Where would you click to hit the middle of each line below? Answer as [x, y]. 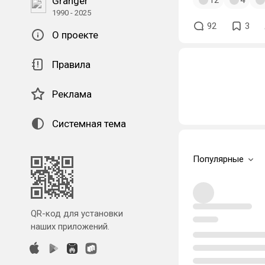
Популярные [218, 159]
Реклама [72, 94]
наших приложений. [70, 227]
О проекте [75, 35]
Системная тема [89, 124]
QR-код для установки [77, 214]
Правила [71, 64]
